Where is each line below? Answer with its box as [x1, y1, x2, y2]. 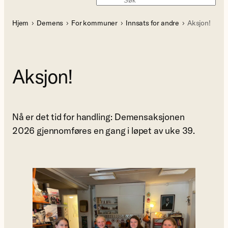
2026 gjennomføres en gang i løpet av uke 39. [12, 125, 195, 137]
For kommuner [71, 18, 118, 27]
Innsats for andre [126, 18, 179, 27]
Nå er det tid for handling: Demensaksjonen [12, 111, 185, 123]
